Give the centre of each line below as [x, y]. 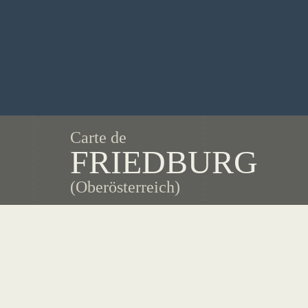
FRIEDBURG [164, 162]
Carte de [98, 137]
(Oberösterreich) [125, 187]
